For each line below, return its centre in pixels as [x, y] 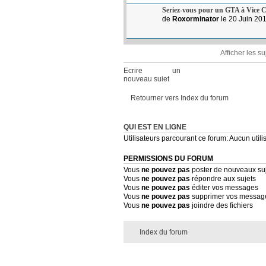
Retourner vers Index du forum [180, 98]
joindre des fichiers [221, 206]
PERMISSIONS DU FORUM [168, 159]
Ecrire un [152, 70]
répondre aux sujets [223, 179]
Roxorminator [196, 19]
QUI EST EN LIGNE [155, 127]
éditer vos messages [224, 188]
